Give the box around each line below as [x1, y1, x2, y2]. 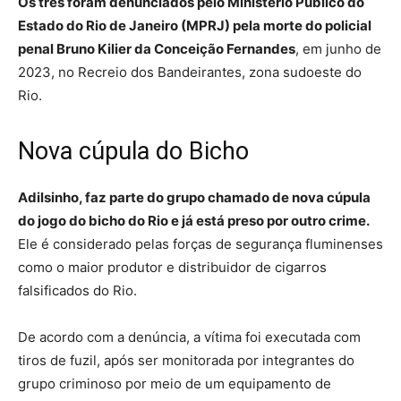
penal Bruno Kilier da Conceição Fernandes [18, 39, 295, 57]
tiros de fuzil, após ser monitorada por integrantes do [18, 351, 354, 369]
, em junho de [295, 39, 381, 57]
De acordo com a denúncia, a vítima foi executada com [18, 328, 361, 346]
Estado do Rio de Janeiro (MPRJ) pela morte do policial [18, 16, 371, 34]
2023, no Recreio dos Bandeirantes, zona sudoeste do [18, 63, 362, 81]
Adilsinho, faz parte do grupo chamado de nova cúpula [18, 188, 371, 206]
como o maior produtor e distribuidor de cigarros [18, 258, 327, 276]
